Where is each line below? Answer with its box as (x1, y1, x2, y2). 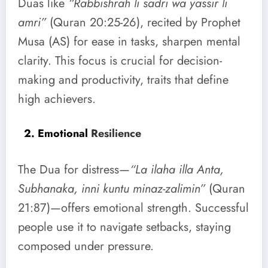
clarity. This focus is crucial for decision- (18, 51, 222, 69)
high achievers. (18, 90, 96, 108)
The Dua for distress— (18, 161, 130, 179)
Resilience (88, 125, 141, 141)
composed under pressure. (18, 237, 154, 255)
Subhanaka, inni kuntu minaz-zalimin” (18, 180, 205, 198)
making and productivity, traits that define (18, 71, 229, 89)
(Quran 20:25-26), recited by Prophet (46, 13, 240, 31)
